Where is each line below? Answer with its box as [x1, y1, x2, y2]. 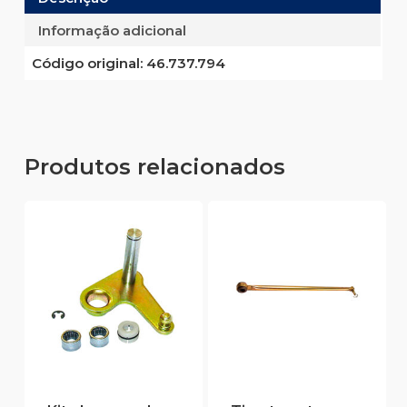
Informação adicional [37, 21, 186, 39]
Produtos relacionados [24, 153, 285, 180]
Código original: [31, 54, 143, 72]
